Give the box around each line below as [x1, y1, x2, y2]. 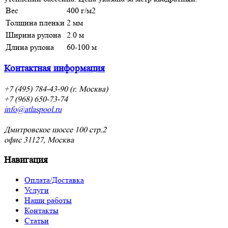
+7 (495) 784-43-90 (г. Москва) [4, 83, 108, 94]
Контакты [24, 206, 59, 216]
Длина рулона [6, 42, 54, 52]
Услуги [24, 185, 49, 195]
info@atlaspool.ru [4, 104, 62, 114]
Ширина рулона [6, 30, 61, 40]
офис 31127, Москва [4, 134, 74, 145]
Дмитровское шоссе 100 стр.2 [4, 124, 106, 134]
